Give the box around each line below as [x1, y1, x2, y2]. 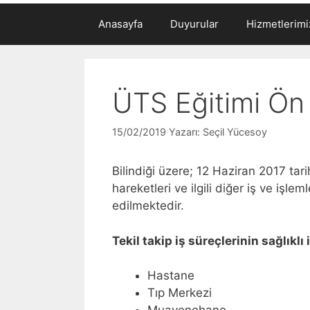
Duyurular [170, 17, 219, 30]
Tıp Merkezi [147, 286, 212, 300]
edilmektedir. [112, 199, 184, 213]
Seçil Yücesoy [203, 126, 267, 138]
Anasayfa [98, 17, 143, 30]
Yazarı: [169, 126, 203, 138]
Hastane [147, 268, 194, 283]
